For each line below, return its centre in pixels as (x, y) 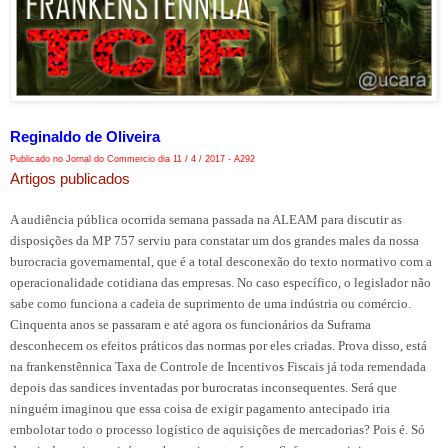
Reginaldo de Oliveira (85, 136)
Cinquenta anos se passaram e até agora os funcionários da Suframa (190, 324)
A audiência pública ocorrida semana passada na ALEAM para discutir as (206, 219)
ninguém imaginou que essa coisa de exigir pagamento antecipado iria (200, 408)
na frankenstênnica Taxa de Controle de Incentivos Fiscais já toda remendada (218, 366)
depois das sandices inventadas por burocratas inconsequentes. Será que (203, 387)
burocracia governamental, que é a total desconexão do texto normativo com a (221, 261)
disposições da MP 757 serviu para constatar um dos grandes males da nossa (214, 240)
